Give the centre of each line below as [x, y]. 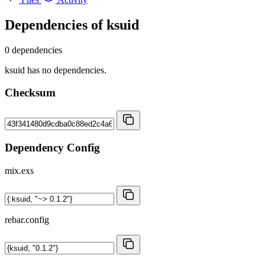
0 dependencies [33, 50]
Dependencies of [56, 25]
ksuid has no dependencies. [56, 70]
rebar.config [27, 219]
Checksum [30, 93]
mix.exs [19, 170]
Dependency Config [52, 147]
